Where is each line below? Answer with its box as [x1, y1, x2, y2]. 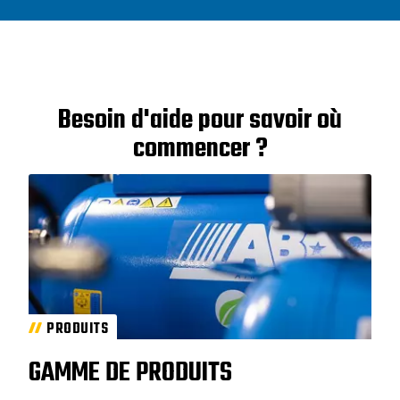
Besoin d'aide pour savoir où [58, 100, 342, 142]
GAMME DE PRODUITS [29, 352, 232, 394]
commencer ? [132, 129, 268, 171]
